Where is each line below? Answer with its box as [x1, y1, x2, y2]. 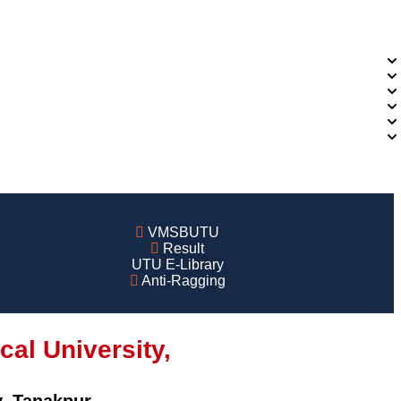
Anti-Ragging [141, 273, 226, 289]
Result [163, 241, 205, 257]
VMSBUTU [148, 225, 220, 241]
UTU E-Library [131, 257, 224, 273]
